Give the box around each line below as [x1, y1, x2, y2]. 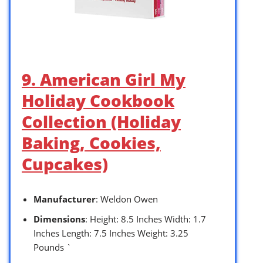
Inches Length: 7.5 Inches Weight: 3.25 [33, 227, 188, 239]
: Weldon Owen [96, 193, 158, 205]
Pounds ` [33, 241, 72, 253]
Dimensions [33, 213, 85, 225]
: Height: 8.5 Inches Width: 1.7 [85, 213, 206, 225]
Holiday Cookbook [22, 89, 174, 112]
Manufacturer [33, 193, 96, 205]
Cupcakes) [22, 152, 108, 175]
